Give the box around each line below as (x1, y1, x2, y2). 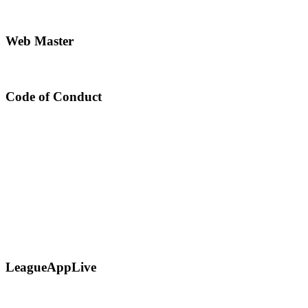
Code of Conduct (5, 89, 102, 104)
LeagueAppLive (5, 259, 96, 274)
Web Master (5, 33, 74, 48)
